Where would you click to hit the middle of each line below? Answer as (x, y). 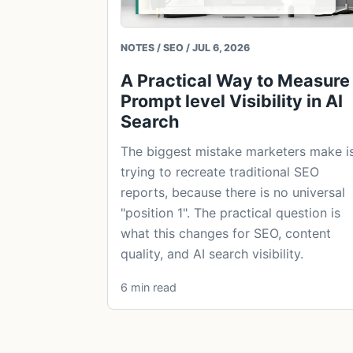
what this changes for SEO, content (226, 233)
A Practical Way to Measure (235, 80)
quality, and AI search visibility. (212, 253)
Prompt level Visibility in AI (232, 100)
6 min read (149, 287)
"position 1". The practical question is (230, 212)
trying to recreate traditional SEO (220, 171)
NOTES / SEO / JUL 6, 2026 (185, 47)
